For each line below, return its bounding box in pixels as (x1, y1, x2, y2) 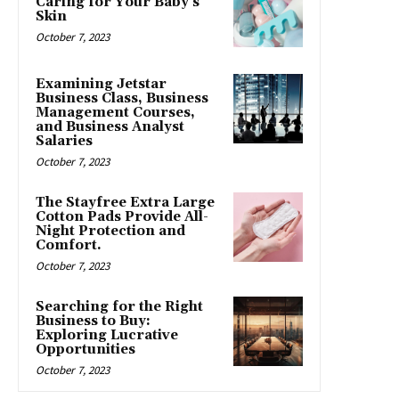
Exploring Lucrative (36, 326, 178, 344)
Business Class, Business (36, 89, 208, 107)
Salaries (36, 132, 93, 150)
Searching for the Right (36, 297, 203, 315)
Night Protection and (36, 222, 185, 240)
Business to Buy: (36, 312, 151, 330)
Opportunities (36, 340, 135, 358)
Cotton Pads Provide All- (36, 208, 208, 225)
